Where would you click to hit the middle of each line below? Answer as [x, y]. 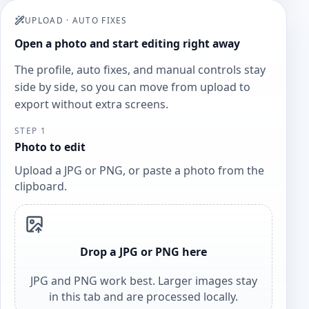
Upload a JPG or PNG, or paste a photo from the [139, 171]
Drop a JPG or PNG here [143, 251]
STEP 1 [30, 131]
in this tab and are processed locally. [143, 296]
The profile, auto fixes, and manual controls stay [140, 70]
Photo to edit [50, 147]
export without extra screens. [91, 104]
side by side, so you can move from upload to [132, 87]
